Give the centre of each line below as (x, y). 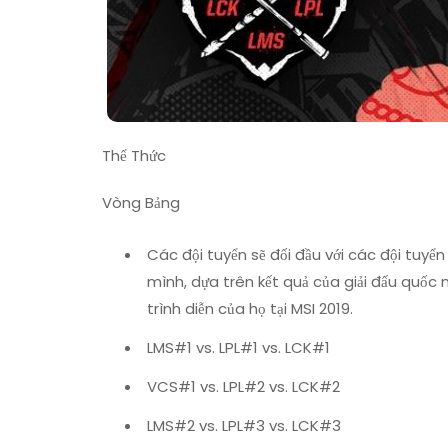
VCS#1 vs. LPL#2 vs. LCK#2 (243, 386)
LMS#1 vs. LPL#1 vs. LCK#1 (238, 347)
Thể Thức (134, 155)
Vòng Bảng (141, 202)
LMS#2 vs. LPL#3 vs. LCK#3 (244, 425)
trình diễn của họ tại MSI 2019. (250, 308)
